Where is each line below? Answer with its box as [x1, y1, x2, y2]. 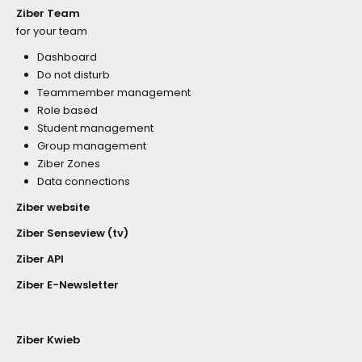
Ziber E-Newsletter [16, 276, 119, 293]
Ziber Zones [37, 155, 100, 171]
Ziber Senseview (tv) [16, 225, 128, 241]
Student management [37, 120, 154, 136]
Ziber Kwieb [16, 331, 80, 347]
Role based [37, 102, 98, 118]
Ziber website [16, 199, 90, 215]
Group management [37, 137, 146, 154]
